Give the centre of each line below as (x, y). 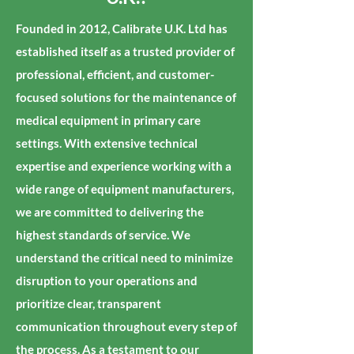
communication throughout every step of (126, 326)
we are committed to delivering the (110, 212)
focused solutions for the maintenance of (126, 97)
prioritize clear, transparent (88, 303)
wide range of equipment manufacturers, (125, 189)
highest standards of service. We (103, 235)
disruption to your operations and (107, 281)
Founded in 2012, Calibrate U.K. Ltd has (122, 28)
